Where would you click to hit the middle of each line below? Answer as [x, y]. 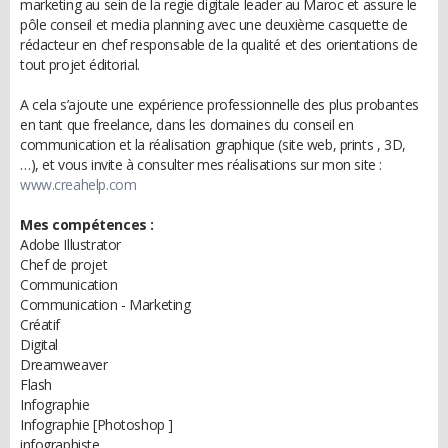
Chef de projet [64, 264]
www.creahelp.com [78, 184]
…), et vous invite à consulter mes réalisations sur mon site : [201, 164]
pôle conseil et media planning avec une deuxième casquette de [214, 24]
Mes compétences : [87, 224]
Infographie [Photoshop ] [96, 424]
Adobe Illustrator [70, 244]
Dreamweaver [64, 364]
